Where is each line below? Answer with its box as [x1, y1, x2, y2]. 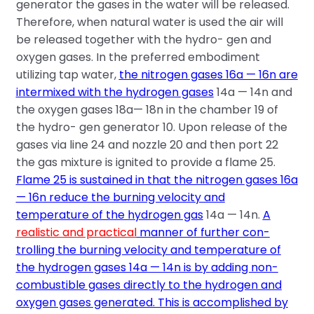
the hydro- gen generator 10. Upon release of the [15, 119, 287, 136]
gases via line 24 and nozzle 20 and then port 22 [15, 137, 278, 153]
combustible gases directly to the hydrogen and [15, 277, 282, 294]
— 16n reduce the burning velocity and [15, 189, 225, 206]
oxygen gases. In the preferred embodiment [15, 49, 260, 66]
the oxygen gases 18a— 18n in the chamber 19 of [15, 102, 278, 118]
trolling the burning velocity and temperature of [15, 242, 281, 259]
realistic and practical [15, 224, 137, 241]
